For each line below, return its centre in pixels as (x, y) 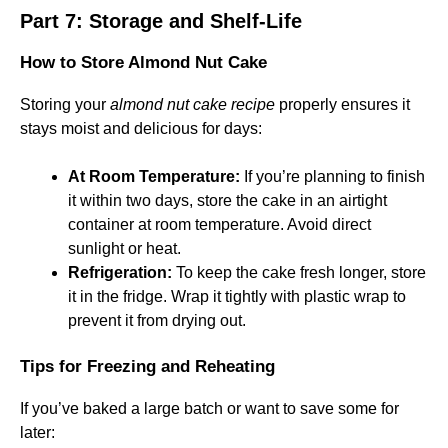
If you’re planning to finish (332, 176)
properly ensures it (342, 104)
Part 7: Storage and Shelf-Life (161, 21)
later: (37, 432)
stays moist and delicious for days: (141, 128)
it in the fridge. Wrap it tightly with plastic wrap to (237, 296)
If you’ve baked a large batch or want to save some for (209, 408)
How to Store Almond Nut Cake (143, 62)
